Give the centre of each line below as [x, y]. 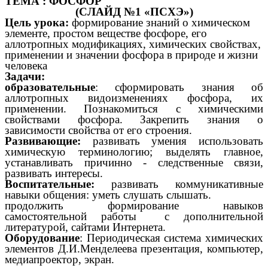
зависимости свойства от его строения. [98, 130]
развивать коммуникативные [179, 184]
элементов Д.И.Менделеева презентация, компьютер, [134, 249]
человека [26, 66]
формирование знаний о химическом [161, 23]
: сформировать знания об [179, 87]
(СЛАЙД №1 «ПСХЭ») [134, 12]
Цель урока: [38, 23]
